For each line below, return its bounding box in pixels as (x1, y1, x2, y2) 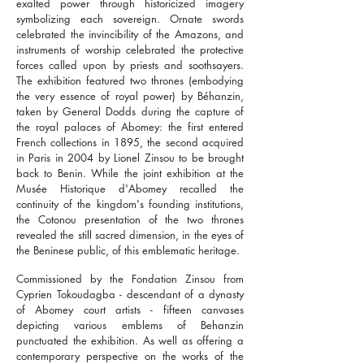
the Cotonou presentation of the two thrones (16, 212, 244, 227)
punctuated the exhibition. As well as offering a (16, 333, 244, 348)
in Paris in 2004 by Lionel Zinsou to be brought (16, 150, 244, 165)
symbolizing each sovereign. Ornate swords (16, 11, 244, 26)
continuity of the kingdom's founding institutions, (16, 197, 244, 211)
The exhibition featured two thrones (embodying (16, 73, 244, 88)
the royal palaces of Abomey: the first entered (16, 119, 244, 134)
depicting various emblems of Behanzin (16, 318, 244, 332)
